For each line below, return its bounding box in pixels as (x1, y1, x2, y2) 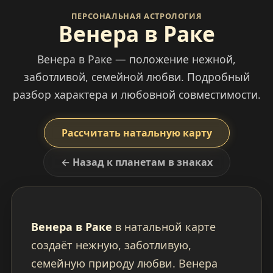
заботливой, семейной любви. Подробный (23, 69, 250, 85)
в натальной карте (112, 219, 216, 235)
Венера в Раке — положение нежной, (37, 52, 236, 67)
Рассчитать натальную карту (61, 126, 212, 140)
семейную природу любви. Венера (30, 256, 218, 271)
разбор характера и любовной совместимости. (12, 87, 261, 102)
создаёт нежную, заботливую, (30, 238, 191, 253)
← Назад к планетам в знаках (60, 155, 213, 169)
